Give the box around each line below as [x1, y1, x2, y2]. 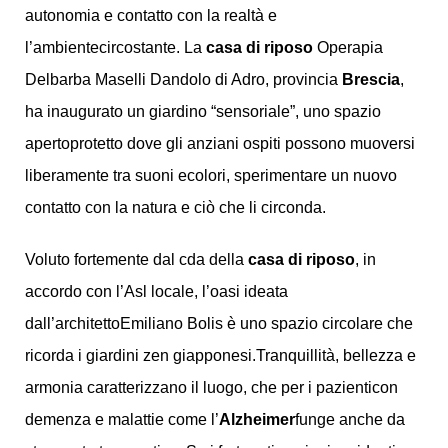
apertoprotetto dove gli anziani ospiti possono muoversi [24, 135, 415, 152]
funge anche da [294, 411, 405, 428]
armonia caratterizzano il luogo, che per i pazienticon [24, 379, 398, 396]
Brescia [341, 71, 400, 88]
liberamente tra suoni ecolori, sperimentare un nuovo [24, 167, 397, 184]
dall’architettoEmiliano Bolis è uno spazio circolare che [24, 315, 413, 332]
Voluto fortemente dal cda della [24, 251, 248, 268]
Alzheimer [218, 411, 295, 428]
